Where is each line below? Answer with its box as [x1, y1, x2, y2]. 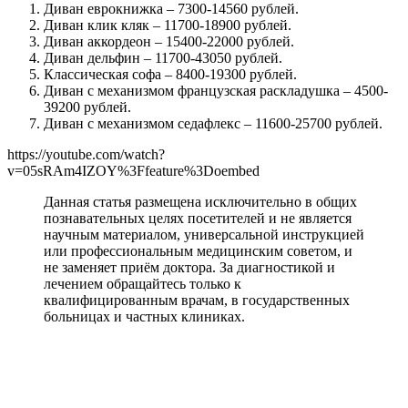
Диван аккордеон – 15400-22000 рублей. [44, 33, 294, 49]
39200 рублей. [44, 98, 131, 115]
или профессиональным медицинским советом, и [44, 242, 352, 259]
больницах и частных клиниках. [44, 308, 245, 324]
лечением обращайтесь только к [44, 275, 241, 291]
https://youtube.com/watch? [7, 146, 165, 162]
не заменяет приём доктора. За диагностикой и [44, 259, 335, 275]
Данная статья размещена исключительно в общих [44, 193, 357, 209]
